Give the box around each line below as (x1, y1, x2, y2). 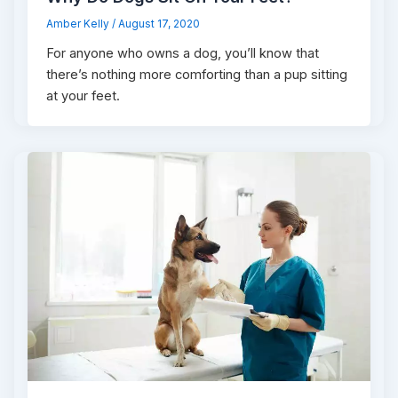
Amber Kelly (46, 18, 113, 31)
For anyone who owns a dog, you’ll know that (46, 45, 320, 62)
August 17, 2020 (118, 18, 201, 31)
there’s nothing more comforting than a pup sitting (46, 67, 348, 84)
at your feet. (46, 88, 121, 105)
